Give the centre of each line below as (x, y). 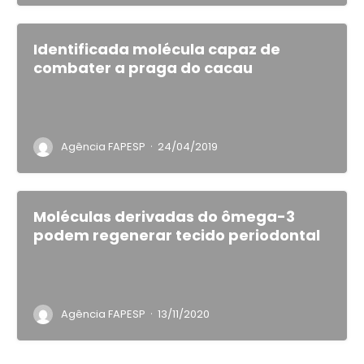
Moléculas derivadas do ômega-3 (164, 217)
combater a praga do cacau (143, 68)
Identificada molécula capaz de (157, 50)
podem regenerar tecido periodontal (177, 236)
